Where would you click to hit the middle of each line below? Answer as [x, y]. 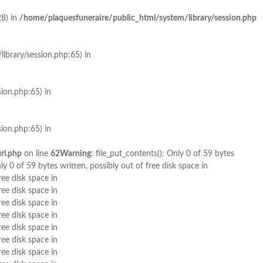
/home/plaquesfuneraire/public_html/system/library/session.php [138, 18]
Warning [75, 154]
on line [36, 154]
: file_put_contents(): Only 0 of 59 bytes [163, 154]
